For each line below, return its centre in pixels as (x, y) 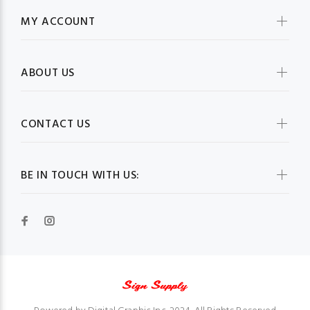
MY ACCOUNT (58, 22)
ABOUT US (48, 74)
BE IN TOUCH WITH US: (80, 176)
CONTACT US (56, 125)
